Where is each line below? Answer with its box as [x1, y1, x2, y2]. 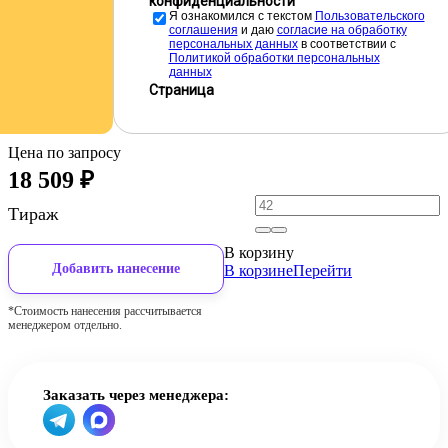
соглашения [168, 23, 238, 37]
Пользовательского [314, 9, 425, 23]
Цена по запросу [8, 144, 121, 161]
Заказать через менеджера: [43, 387, 229, 403]
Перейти [293, 262, 352, 279]
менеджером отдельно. [8, 318, 122, 332]
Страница [148, 82, 214, 98]
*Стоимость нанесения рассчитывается [8, 304, 202, 318]
